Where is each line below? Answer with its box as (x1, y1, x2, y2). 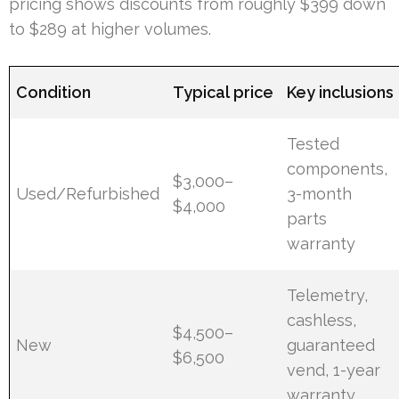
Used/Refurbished (16, 184, 160, 204)
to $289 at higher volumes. (9, 20, 211, 39)
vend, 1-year (287, 361, 381, 380)
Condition (16, 83, 92, 102)
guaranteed (287, 336, 376, 355)
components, (287, 159, 388, 179)
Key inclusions (287, 83, 395, 102)
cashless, (287, 311, 357, 330)
